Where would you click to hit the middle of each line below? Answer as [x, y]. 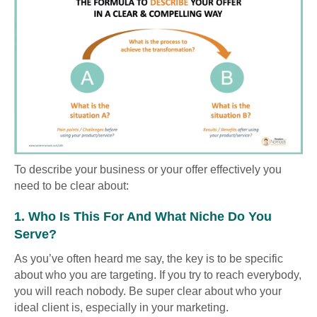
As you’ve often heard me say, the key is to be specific [149, 258]
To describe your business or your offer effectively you [148, 169]
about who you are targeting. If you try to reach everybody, [158, 275]
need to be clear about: [71, 185]
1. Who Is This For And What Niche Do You [143, 216]
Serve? [35, 234]
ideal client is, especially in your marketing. [121, 307]
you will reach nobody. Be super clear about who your [148, 291]
